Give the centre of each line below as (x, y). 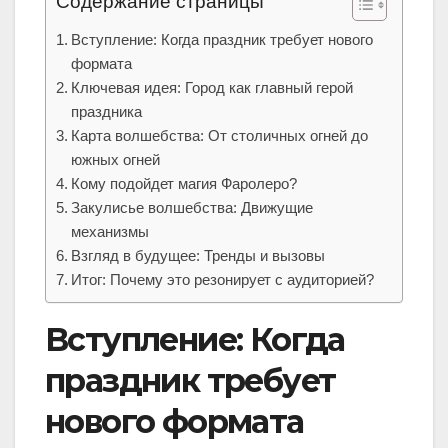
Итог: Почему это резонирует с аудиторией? (223, 280)
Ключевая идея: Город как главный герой (212, 88)
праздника (107, 112)
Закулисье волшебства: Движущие (192, 208)
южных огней (116, 160)
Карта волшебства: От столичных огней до (220, 136)
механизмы (110, 232)
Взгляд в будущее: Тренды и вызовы (198, 256)
